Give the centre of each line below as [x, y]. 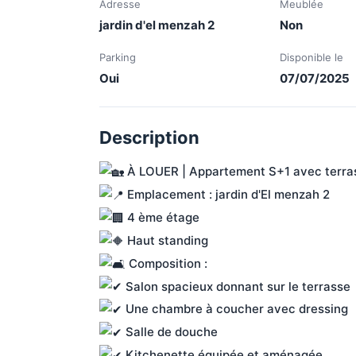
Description [149, 137]
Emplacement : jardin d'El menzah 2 [228, 194]
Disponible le [312, 57]
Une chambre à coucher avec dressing [236, 309]
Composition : [166, 263]
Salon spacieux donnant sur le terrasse [238, 286]
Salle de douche [170, 332]
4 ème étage [163, 217]
